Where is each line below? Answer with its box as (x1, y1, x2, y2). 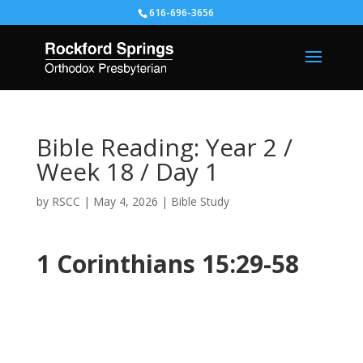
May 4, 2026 (92, 194, 158, 209)
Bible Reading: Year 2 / (36, 130, 293, 164)
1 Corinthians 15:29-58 (36, 247, 299, 280)
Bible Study (170, 194, 229, 209)
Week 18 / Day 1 (36, 155, 219, 188)
